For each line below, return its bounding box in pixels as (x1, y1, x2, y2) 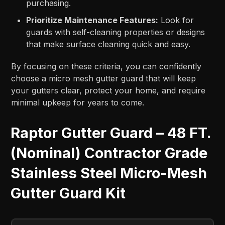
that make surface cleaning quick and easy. (26, 39, 191, 49)
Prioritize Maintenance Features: (26, 15, 159, 25)
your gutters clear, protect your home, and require (11, 85, 206, 95)
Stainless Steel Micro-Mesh (11, 164, 207, 182)
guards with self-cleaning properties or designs (26, 27, 205, 37)
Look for (158, 15, 194, 25)
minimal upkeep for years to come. (11, 97, 145, 107)
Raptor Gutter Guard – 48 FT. (11, 124, 211, 142)
